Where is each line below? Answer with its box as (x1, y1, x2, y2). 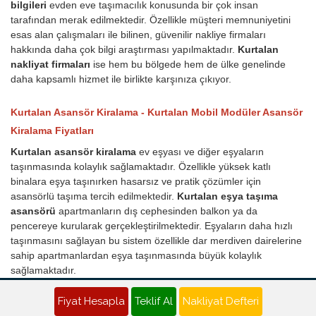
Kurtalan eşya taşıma (177, 190, 278, 202)
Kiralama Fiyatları (11, 125, 94, 137)
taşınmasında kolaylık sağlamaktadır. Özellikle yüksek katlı (11, 161, 271, 173)
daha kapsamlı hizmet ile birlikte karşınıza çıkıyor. (11, 73, 231, 85)
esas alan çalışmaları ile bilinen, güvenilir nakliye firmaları (11, 29, 266, 41)
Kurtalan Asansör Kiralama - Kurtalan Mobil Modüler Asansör (11, 107, 303, 119)
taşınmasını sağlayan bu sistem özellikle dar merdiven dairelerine (11, 235, 302, 247)
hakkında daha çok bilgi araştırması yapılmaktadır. (11, 44, 238, 56)
